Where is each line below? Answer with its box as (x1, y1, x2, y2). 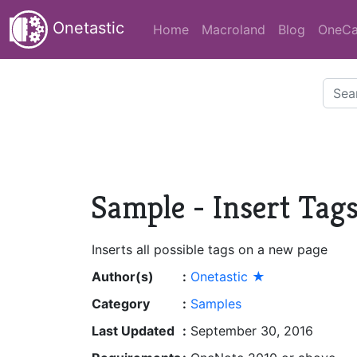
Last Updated (92, 323, 175, 339)
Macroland (202, 22, 265, 37)
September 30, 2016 (190, 323, 313, 339)
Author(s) (92, 269, 154, 284)
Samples (190, 296, 241, 312)
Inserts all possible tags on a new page (92, 241, 328, 257)
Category (92, 296, 150, 312)
